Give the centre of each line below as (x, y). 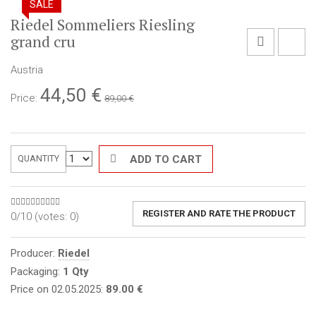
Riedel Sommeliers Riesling (103, 25)
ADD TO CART (164, 160)
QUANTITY (38, 159)
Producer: (34, 254)
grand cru (43, 42)
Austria (27, 70)
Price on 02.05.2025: (58, 290)
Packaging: (37, 271)
